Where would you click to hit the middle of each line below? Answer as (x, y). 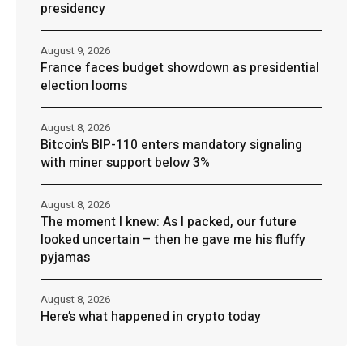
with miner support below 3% (125, 162)
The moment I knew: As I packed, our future (169, 222)
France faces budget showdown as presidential (180, 68)
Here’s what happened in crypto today (151, 316)
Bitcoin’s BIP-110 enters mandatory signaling (171, 145)
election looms (84, 85)
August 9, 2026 (75, 50)
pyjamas (65, 257)
